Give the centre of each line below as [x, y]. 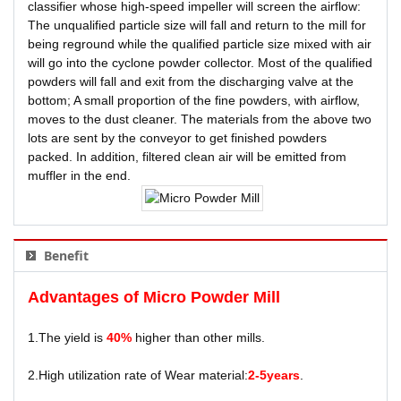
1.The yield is [67, 337]
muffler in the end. [79, 175]
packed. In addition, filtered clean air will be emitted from [187, 157]
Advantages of [85, 297]
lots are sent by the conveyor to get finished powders [177, 138]
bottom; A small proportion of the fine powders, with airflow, [194, 100]
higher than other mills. [198, 337]
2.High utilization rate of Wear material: [138, 375]
